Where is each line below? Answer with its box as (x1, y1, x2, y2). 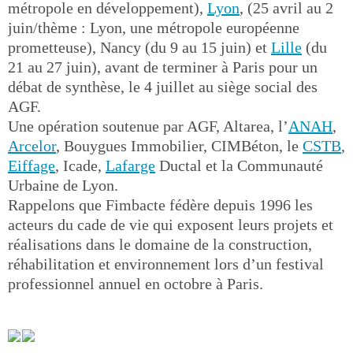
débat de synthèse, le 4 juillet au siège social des (8, 78, 318, 95)
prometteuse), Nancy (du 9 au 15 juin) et (8, 39, 271, 56)
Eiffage (8, 157, 55, 174)
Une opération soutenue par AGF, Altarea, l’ (8, 117, 288, 135)
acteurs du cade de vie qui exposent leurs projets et (8, 216, 333, 233)
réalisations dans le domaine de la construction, (8, 236, 312, 253)
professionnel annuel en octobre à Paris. (8, 275, 263, 292)
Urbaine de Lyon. (8, 176, 118, 194)
